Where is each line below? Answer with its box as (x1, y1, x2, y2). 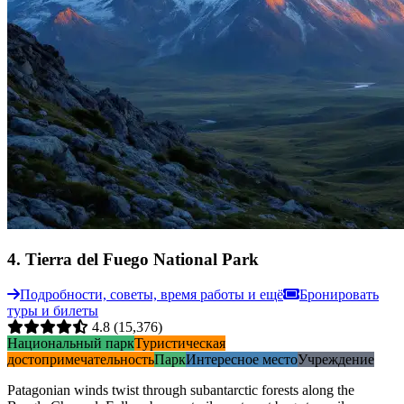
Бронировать (299, 286, 379, 302)
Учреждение (298, 351, 374, 367)
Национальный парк (7, 335, 134, 351)
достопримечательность (7, 351, 154, 367)
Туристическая (134, 335, 225, 351)
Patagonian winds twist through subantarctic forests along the (7, 381, 354, 398)
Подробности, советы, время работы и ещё (20, 286, 283, 302)
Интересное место (186, 351, 298, 367)
